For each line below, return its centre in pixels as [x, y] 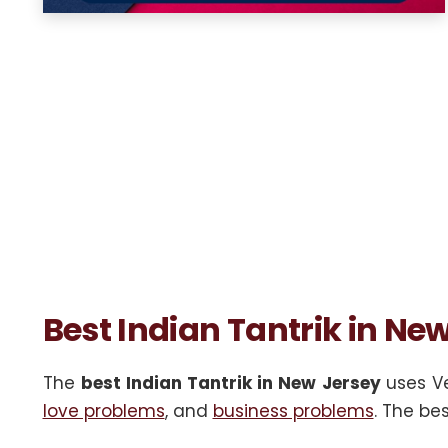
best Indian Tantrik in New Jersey [233, 383]
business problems [293, 411]
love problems [103, 411]
